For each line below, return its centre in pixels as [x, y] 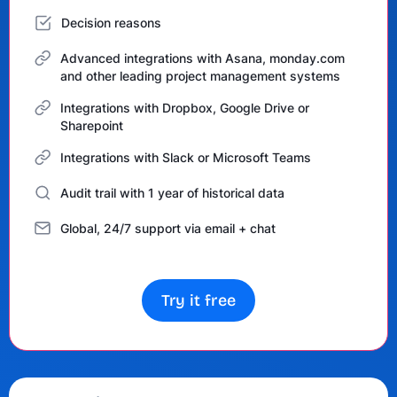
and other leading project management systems [200, 76]
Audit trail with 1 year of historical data [172, 193]
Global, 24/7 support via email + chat [168, 228]
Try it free [198, 300]
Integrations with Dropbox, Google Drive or [185, 108]
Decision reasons [111, 23]
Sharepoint [92, 125]
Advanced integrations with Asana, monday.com [202, 58]
